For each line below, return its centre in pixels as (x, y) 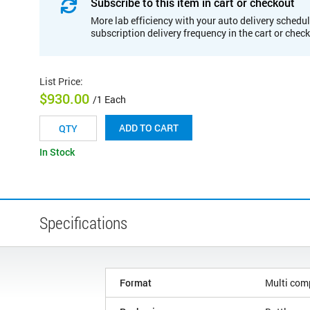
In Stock (57, 152)
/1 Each (109, 100)
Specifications (83, 223)
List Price (60, 81)
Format (136, 283)
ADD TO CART (149, 128)
